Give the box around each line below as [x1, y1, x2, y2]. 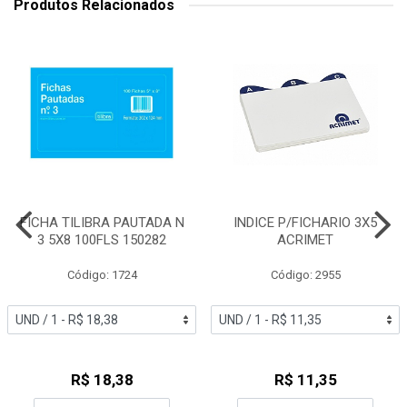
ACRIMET [277, 232, 333, 248]
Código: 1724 [66, 268, 137, 282]
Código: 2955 [270, 268, 341, 282]
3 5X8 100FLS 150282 [37, 232, 166, 248]
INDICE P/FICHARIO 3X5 [233, 214, 377, 231]
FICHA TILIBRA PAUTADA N [19, 214, 184, 231]
